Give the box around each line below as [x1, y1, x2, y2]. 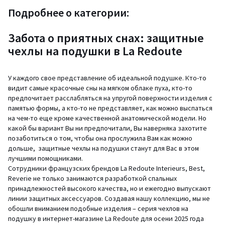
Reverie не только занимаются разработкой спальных [8, 174, 177, 183]
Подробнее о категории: [8, 6, 129, 20]
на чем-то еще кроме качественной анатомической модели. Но [8, 114, 206, 123]
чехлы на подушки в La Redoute [8, 43, 182, 59]
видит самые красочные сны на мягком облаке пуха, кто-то [8, 83, 192, 92]
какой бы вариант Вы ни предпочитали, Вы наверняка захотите [8, 124, 207, 133]
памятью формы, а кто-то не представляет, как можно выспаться [8, 103, 212, 113]
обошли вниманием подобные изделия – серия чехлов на [8, 204, 188, 213]
